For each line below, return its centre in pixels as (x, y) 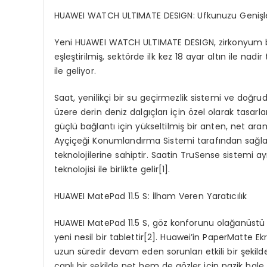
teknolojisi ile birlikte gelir (106, 169)
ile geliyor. (75, 71)
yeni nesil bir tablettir (99, 237)
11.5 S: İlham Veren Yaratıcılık (186, 196)
